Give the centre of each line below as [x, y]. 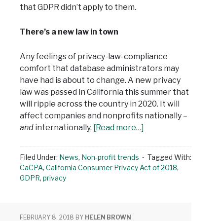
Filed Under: [39, 157]
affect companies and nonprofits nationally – [104, 116]
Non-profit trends [110, 157]
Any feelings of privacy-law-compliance [94, 57]
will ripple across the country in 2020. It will [100, 104]
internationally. [63, 128]
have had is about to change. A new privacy [100, 80]
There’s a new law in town [69, 32]
